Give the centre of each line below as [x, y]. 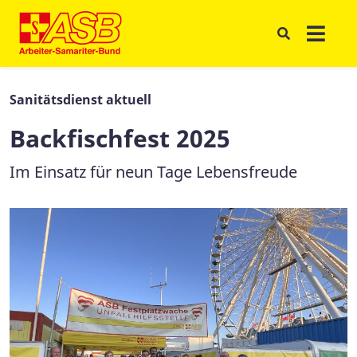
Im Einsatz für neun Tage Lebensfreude [153, 172]
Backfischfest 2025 [120, 138]
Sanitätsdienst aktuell [80, 100]
